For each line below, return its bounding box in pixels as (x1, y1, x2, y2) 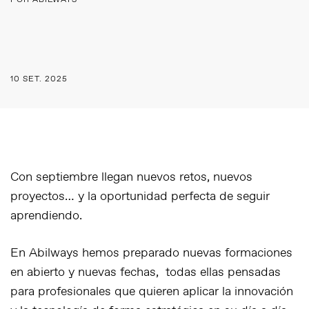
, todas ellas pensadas (156, 264, 281, 281)
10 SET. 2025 (10, 74, 68, 85)
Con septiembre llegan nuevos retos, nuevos (10, 169, 252, 186)
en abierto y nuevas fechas (10, 264, 156, 281)
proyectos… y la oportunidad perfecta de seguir (10, 188, 270, 205)
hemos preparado (79, 245, 183, 261)
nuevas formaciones (183, 245, 292, 261)
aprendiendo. (10, 208, 82, 224)
